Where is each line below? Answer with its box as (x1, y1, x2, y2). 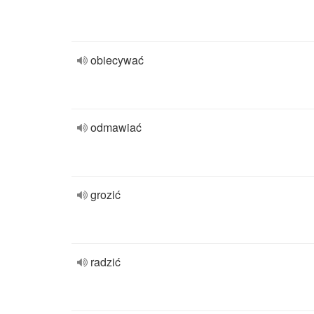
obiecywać (90, 52, 144, 68)
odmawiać (90, 119, 142, 135)
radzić (90, 254, 121, 270)
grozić (90, 186, 121, 203)
